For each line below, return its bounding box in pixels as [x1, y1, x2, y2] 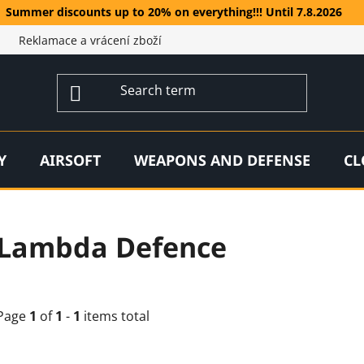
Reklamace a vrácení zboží [19, 32, 162, 49]
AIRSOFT [40, 149, 101, 170]
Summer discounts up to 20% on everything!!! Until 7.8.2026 [6, 4, 342, 20]
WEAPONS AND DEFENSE [134, 149, 310, 170]
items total [80, 307, 149, 326]
